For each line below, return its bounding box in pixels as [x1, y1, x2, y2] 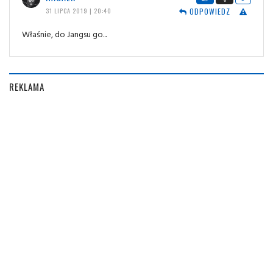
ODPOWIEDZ [186, 6, 230, 17]
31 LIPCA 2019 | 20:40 [45, 6, 112, 16]
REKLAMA [9, 80, 44, 94]
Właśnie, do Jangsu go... [22, 27, 107, 41]
